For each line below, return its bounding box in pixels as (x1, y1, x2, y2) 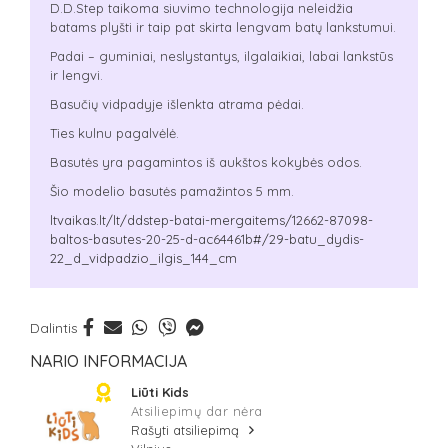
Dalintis (29, 319, 78, 337)
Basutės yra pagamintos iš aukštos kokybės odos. (49, 154, 362, 170)
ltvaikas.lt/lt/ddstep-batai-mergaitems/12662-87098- (49, 212, 373, 228)
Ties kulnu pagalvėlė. (49, 125, 179, 141)
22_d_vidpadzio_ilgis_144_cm (49, 250, 237, 266)
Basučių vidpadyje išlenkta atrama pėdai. (49, 96, 304, 112)
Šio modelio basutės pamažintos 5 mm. (49, 183, 294, 199)
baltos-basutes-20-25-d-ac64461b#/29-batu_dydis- (49, 231, 364, 247)
